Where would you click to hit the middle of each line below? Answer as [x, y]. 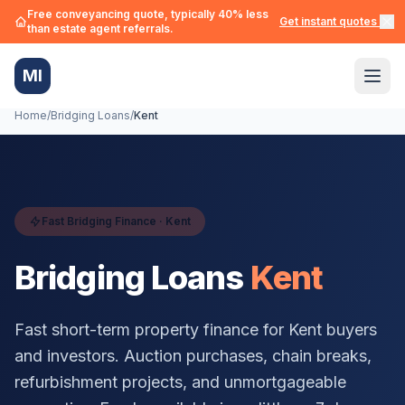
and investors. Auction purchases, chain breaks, [193, 356]
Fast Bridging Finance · [104, 221]
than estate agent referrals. [100, 28]
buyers [349, 330]
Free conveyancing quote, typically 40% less [148, 14]
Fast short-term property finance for [151, 330]
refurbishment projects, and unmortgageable [180, 382]
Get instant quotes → [335, 21]
